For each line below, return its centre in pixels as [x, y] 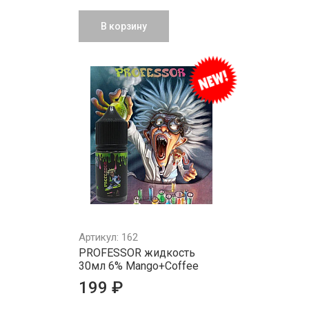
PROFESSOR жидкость [137, 253]
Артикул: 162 [108, 237]
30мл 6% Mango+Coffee [139, 266]
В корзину [124, 26]
